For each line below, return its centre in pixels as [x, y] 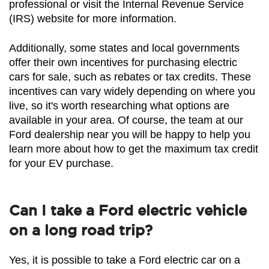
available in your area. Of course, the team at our [126, 120]
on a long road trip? [81, 230]
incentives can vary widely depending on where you [132, 91]
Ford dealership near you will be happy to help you [130, 134]
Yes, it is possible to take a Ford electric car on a [125, 260]
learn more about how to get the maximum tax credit [134, 149]
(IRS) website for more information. [93, 18]
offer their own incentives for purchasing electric [123, 62]
